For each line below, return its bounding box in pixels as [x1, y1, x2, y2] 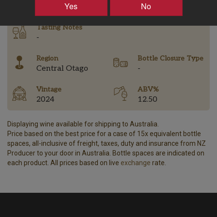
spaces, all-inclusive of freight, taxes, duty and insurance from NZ [7, 139, 206, 147]
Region [36, 54, 58, 62]
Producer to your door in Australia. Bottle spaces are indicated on [7, 149, 204, 157]
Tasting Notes [36, 23, 82, 31]
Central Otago [36, 63, 88, 73]
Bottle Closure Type [138, 54, 203, 62]
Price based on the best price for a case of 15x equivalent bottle [7, 129, 201, 138]
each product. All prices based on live [7, 158, 121, 167]
